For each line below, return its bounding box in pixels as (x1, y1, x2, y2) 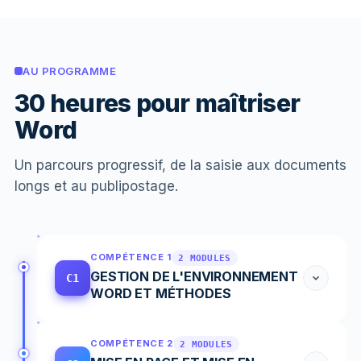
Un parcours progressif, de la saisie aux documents (15, 156, 346, 173)
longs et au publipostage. (15, 177, 178, 194)
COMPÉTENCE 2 (90, 338, 173, 349)
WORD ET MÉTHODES (90, 284, 231, 301)
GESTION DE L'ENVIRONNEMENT (90, 268, 298, 284)
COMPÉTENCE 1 (90, 251, 172, 263)
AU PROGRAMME (23, 64, 117, 77)
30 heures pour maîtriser (15, 88, 300, 118)
